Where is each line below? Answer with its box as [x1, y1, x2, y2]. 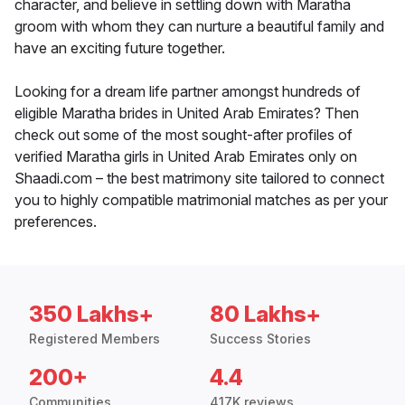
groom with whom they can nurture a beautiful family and [14, 17, 384, 36]
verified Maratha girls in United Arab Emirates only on [14, 147, 357, 166]
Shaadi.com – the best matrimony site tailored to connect [14, 169, 384, 188]
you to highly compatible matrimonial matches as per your [14, 191, 388, 210]
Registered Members [29, 331, 160, 347]
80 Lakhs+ [210, 301, 321, 328]
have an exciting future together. [14, 39, 225, 58]
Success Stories [210, 331, 311, 347]
